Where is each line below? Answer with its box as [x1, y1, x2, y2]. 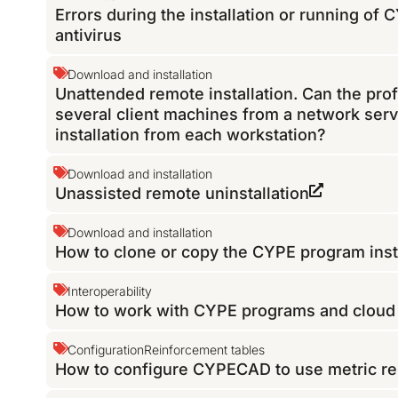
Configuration [68, 342, 145, 358]
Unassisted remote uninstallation [55, 184, 310, 203]
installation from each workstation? [55, 125, 327, 145]
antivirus [55, 26, 123, 45]
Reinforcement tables [144, 342, 266, 358]
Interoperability [68, 283, 153, 299]
